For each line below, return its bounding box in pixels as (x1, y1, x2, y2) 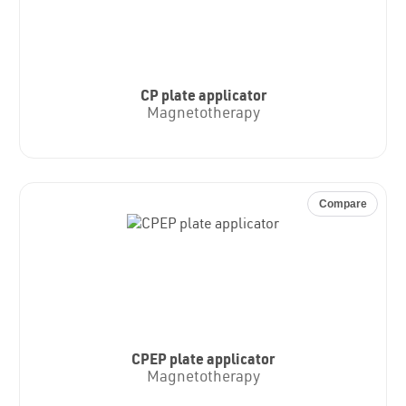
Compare (318, 198, 367, 211)
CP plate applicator (140, 91, 266, 105)
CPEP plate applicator (131, 353, 275, 368)
